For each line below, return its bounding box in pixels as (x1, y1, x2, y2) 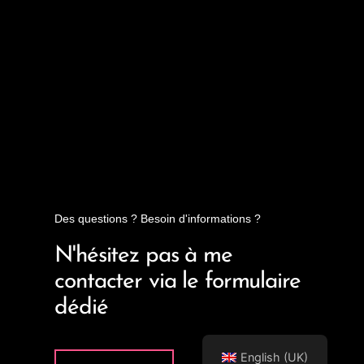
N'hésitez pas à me (54, 244, 232, 267)
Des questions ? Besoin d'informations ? (54, 211, 262, 225)
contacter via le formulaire (54, 270, 301, 293)
